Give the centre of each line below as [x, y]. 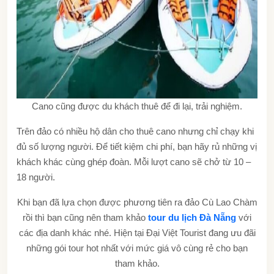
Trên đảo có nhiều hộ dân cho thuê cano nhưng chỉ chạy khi [135, 131]
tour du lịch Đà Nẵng [192, 217]
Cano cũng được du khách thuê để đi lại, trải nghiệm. [137, 106]
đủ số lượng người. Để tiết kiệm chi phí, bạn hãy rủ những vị [137, 146]
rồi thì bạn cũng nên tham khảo [85, 217]
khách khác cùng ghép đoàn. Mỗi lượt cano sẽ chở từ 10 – [134, 161]
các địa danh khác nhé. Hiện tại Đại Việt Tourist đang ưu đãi [137, 232]
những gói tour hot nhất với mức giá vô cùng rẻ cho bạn [137, 248]
